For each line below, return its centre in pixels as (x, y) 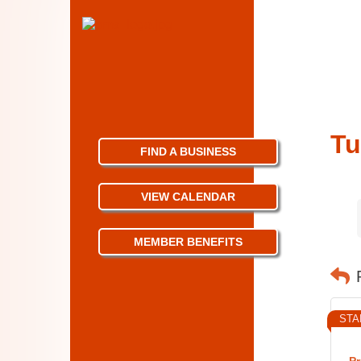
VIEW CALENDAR (189, 197)
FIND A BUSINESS (189, 151)
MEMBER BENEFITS (189, 242)
